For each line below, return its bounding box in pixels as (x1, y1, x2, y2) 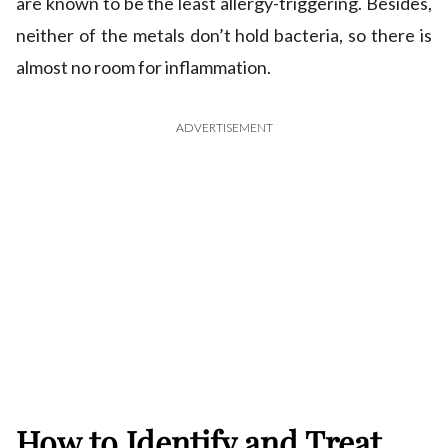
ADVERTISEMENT (175, 119, 273, 135)
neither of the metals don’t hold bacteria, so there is (16, 23, 432, 46)
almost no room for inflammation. (16, 55, 271, 78)
